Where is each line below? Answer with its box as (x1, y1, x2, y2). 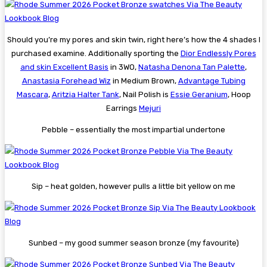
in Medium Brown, (110, 76, 178, 86)
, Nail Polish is (119, 90, 170, 100)
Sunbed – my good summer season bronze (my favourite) (28, 238, 239, 248)
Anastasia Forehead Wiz (21, 76, 111, 86)
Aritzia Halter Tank (51, 90, 119, 100)
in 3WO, (108, 63, 138, 72)
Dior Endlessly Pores (180, 49, 256, 58)
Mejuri (139, 104, 161, 113)
